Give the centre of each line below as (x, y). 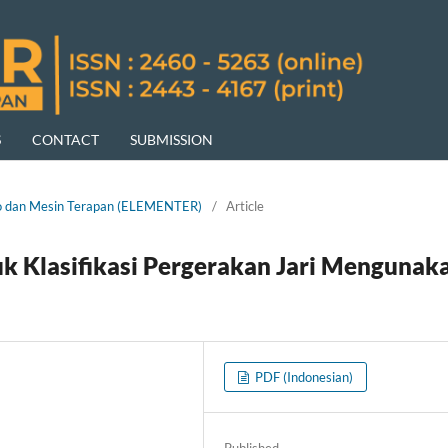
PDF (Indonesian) (303, 376)
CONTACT (65, 139)
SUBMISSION (171, 139)
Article (245, 205)
